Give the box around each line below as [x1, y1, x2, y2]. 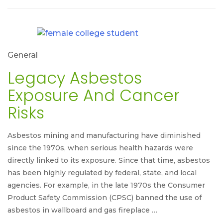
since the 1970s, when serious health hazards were [7, 143, 193, 153]
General [7, 50, 38, 60]
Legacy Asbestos [7, 67, 142, 90]
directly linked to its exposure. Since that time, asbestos [7, 156, 210, 165]
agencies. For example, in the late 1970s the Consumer [7, 181, 205, 190]
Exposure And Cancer [7, 84, 180, 107]
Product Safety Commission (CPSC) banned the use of [7, 193, 202, 203]
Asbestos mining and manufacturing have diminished [7, 131, 201, 140]
